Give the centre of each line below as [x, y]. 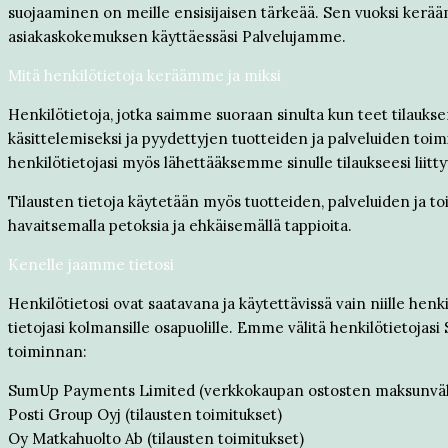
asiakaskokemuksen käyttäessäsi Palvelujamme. [177, 36]
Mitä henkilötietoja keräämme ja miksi [144, 75]
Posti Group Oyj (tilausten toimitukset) [145, 414]
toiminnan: [47, 351]
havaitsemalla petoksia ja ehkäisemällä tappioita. [180, 225]
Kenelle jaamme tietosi [91, 264]
